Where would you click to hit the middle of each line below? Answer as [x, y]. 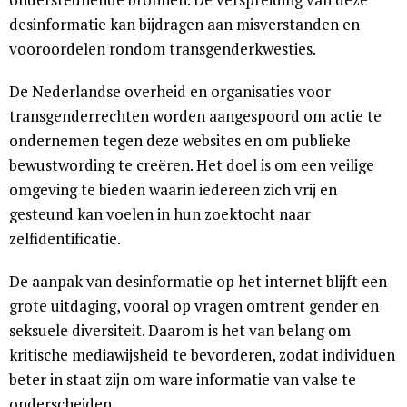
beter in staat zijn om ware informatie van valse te [183, 380]
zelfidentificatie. [65, 239]
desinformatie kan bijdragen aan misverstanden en [184, 25]
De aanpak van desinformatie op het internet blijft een [198, 282]
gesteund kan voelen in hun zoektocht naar [160, 214]
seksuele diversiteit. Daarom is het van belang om [180, 331]
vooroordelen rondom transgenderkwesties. [163, 49]
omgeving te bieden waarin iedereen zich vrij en [173, 190]
